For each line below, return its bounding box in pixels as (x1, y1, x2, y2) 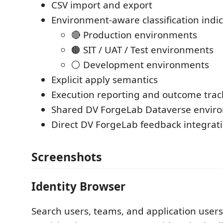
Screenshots (31, 149, 102, 165)
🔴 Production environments (71, 28, 197, 41)
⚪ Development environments (71, 58, 209, 71)
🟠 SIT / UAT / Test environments (71, 43, 214, 56)
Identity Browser (31, 178, 125, 194)
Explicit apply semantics (51, 73, 158, 86)
